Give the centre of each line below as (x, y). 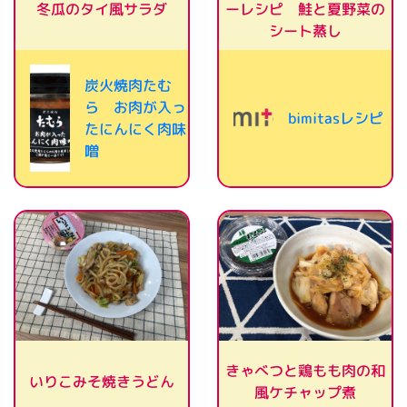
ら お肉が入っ (136, 107)
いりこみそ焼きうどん (102, 382)
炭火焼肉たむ (129, 85)
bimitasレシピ (336, 118)
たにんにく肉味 (135, 129)
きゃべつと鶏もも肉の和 (306, 371)
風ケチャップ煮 (305, 393)
